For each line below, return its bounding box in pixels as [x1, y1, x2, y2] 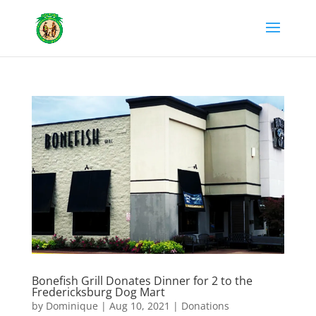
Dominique [45, 298, 98, 312]
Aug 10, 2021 [109, 298, 170, 312]
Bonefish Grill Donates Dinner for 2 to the [31, 272, 253, 288]
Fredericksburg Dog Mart [31, 284, 165, 300]
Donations [181, 298, 229, 312]
